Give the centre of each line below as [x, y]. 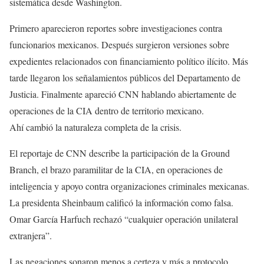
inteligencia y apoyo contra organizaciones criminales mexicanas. [129, 186]
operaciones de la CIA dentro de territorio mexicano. [107, 111]
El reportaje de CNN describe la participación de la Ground [120, 153]
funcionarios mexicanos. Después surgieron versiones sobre [119, 45]
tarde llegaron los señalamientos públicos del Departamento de [125, 78]
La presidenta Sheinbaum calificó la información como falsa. [121, 203]
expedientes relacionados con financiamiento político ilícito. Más [129, 61]
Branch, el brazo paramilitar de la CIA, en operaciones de [116, 170]
